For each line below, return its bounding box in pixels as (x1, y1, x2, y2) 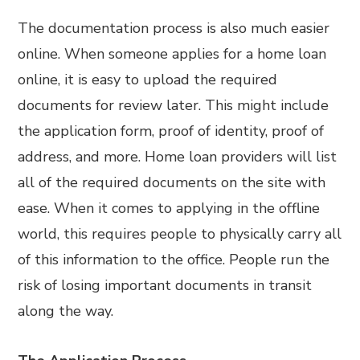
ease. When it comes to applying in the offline (18, 198, 321, 218)
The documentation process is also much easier (18, 18, 330, 38)
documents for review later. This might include (18, 96, 329, 115)
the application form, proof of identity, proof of (18, 121, 325, 141)
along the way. (18, 301, 114, 321)
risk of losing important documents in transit (18, 276, 313, 295)
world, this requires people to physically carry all (18, 224, 342, 243)
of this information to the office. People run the (18, 250, 330, 269)
